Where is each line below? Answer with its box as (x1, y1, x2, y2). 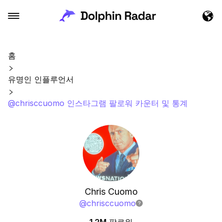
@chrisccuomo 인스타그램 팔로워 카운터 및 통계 (8, 98, 188, 108)
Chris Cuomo (84, 186, 138, 197)
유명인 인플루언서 (8, 74, 74, 84)
